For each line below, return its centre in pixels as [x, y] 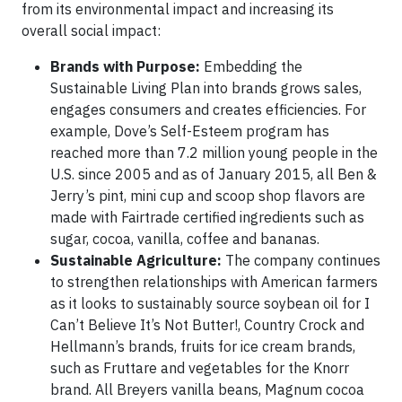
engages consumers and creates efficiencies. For [208, 109]
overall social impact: [91, 31]
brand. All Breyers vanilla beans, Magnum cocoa [207, 389]
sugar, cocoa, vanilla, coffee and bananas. [185, 239]
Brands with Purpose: [125, 66]
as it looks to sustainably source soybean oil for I [210, 303]
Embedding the [251, 66]
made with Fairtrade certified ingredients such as [207, 217]
